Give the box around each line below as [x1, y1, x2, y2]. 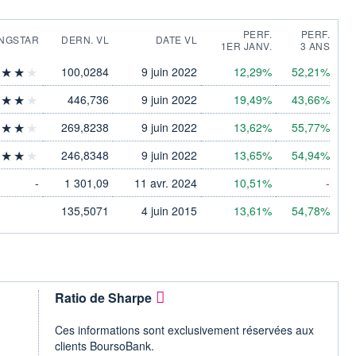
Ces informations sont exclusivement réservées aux [55, 321, 314, 338]
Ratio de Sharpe [55, 288, 152, 307]
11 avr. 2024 [134, 174, 197, 191]
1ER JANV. [220, 38, 272, 52]
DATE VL [155, 32, 197, 46]
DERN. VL [61, 32, 109, 46]
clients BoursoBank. [55, 337, 154, 354]
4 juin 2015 [141, 202, 197, 219]
